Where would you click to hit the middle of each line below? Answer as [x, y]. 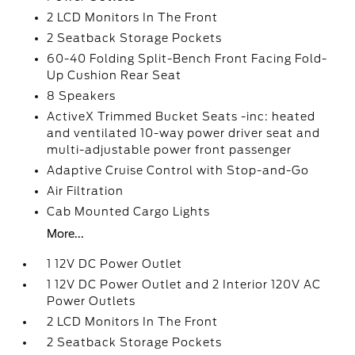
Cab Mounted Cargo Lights [129, 212]
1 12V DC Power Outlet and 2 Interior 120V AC [184, 284]
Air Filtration [86, 191]
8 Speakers [82, 96]
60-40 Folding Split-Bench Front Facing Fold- [187, 59]
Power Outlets [92, 301]
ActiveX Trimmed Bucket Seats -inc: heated [181, 116]
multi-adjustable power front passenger [170, 150]
